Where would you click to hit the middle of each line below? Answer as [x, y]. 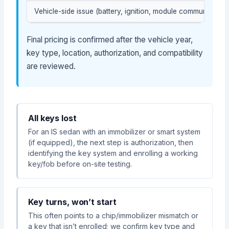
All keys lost [52, 118]
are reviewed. [51, 66]
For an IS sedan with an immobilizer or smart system [114, 132]
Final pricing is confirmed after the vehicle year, [110, 40]
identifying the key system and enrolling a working [113, 153]
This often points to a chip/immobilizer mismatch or [113, 216]
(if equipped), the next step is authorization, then [111, 143]
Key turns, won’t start [72, 202]
